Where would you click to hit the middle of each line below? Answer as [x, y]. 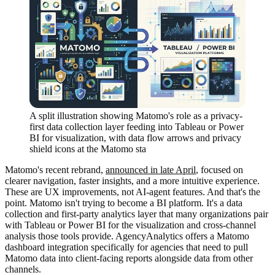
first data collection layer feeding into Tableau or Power [137, 127]
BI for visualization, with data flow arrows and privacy [135, 138]
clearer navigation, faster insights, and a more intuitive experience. [132, 181]
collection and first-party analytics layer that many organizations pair [137, 214]
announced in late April [151, 170]
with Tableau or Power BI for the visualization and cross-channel [130, 225]
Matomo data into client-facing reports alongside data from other [129, 258]
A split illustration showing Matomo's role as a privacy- [136, 116]
